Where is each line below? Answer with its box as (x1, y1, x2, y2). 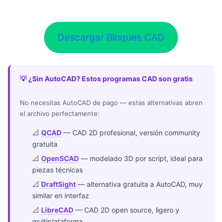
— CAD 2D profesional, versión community (61, 128, 201, 137)
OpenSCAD (41, 154, 79, 163)
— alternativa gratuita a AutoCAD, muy (76, 180, 203, 189)
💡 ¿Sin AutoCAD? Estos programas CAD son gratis (20, 74, 193, 83)
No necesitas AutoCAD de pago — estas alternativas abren (20, 99, 203, 107)
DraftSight (41, 180, 76, 189)
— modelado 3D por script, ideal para (79, 154, 203, 163)
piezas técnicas (32, 166, 83, 174)
